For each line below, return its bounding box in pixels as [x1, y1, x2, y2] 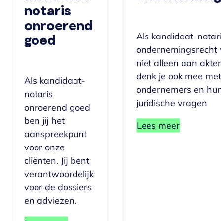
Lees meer [137, 120, 180, 132]
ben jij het [24, 115, 65, 127]
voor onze [24, 142, 65, 153]
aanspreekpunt [24, 128, 87, 140]
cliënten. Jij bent [24, 155, 89, 167]
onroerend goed [24, 102, 90, 113]
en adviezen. [24, 195, 76, 207]
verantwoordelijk [24, 168, 94, 180]
